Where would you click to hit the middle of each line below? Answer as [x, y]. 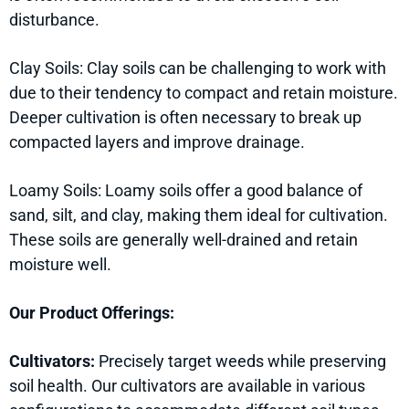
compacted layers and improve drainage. [157, 142]
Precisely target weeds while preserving [241, 362]
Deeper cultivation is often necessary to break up [185, 118]
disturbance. [54, 20]
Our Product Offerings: [92, 313]
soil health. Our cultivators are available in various [187, 386]
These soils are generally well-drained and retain [184, 240]
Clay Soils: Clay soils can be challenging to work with [198, 68]
